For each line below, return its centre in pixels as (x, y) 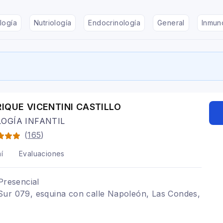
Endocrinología (114, 23)
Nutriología (53, 23)
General (171, 23)
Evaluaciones (42, 154)
